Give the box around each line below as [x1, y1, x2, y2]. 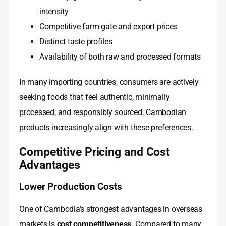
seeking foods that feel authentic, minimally [19, 92, 170, 102]
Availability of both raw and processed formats [39, 52, 201, 62]
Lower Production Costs [19, 181, 122, 193]
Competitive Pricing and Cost [19, 145, 171, 159]
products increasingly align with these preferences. [19, 123, 193, 133]
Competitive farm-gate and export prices [39, 22, 178, 32]
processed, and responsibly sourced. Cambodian [19, 107, 187, 118]
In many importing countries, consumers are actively [19, 77, 199, 87]
